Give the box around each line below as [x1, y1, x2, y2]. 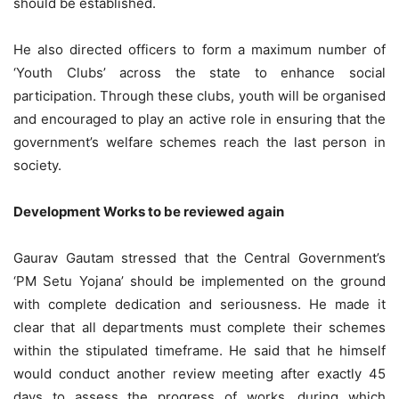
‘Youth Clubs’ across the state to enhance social [13, 63, 386, 81]
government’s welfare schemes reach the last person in [13, 133, 386, 151]
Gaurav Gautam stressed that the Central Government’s [13, 248, 386, 266]
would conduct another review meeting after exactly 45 [13, 364, 386, 382]
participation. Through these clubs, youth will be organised [13, 86, 386, 104]
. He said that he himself [218, 341, 386, 359]
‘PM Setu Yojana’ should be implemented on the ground [13, 272, 386, 289]
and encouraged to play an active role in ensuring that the [13, 110, 386, 127]
